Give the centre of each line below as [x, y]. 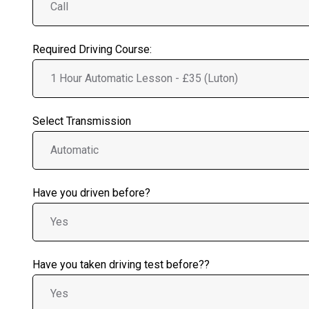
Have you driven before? [91, 192]
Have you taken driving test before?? [121, 264]
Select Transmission [82, 121]
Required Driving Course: [92, 49]
